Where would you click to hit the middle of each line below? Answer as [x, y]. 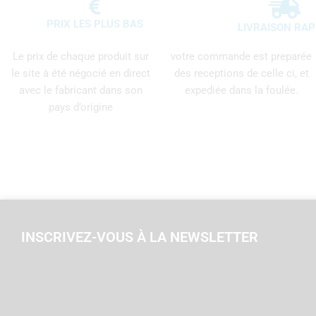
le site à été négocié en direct [80, 73]
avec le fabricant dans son [80, 90]
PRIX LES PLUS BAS [95, 24]
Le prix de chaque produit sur [80, 56]
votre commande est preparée [241, 56]
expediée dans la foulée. [241, 90]
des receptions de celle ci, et [241, 73]
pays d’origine [80, 107]
